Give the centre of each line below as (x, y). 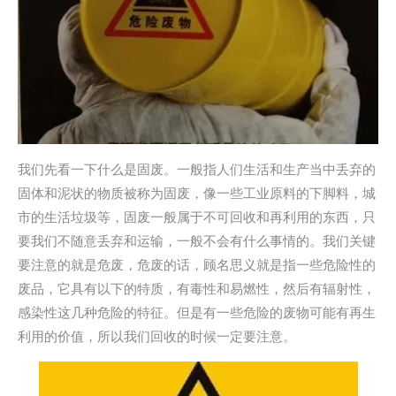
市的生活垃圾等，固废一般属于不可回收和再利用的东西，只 (197, 217)
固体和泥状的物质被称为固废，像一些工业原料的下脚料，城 (197, 193)
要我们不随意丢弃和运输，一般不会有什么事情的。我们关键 (197, 240)
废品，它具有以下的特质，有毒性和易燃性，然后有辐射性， (197, 288)
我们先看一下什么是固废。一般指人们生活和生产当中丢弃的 (197, 169)
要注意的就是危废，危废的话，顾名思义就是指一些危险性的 (197, 264)
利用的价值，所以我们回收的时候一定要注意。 (157, 336)
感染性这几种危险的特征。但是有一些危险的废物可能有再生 (197, 312)
